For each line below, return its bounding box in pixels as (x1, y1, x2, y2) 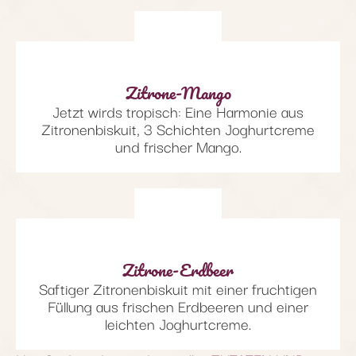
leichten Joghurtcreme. (105, 311, 251, 335)
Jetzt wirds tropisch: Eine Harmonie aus (52, 99, 304, 123)
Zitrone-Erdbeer (122, 255, 234, 284)
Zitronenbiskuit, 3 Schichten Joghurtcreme (41, 116, 315, 141)
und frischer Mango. (114, 133, 242, 158)
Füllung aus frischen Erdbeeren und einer (48, 293, 308, 318)
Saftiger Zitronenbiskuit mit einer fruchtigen (39, 276, 317, 300)
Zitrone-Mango (125, 78, 231, 106)
